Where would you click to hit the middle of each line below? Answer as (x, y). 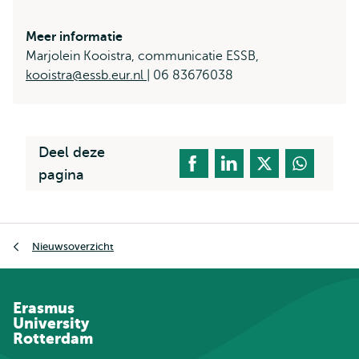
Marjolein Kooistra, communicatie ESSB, (142, 56)
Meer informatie (74, 37)
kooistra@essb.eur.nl (86, 75)
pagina (61, 175)
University (51, 323)
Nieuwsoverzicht (73, 246)
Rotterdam (53, 339)
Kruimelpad (46, 233)
